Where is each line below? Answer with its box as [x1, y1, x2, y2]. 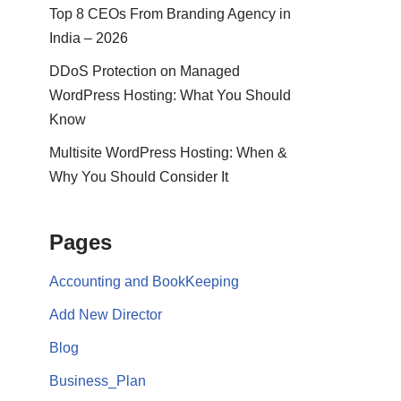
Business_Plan [49, 372, 146, 388]
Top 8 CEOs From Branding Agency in [49, 5, 291, 21]
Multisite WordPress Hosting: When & [49, 144, 287, 160]
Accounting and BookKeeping [49, 273, 239, 289]
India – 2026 [49, 30, 128, 46]
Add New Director [49, 306, 162, 322]
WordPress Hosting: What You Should [49, 87, 291, 103]
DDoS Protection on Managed [49, 63, 240, 79]
